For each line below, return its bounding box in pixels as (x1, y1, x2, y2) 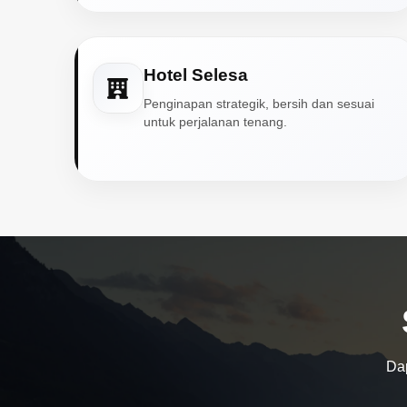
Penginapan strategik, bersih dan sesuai (143, 97, 374, 111)
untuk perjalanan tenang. (143, 115, 287, 129)
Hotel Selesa (143, 65, 248, 84)
